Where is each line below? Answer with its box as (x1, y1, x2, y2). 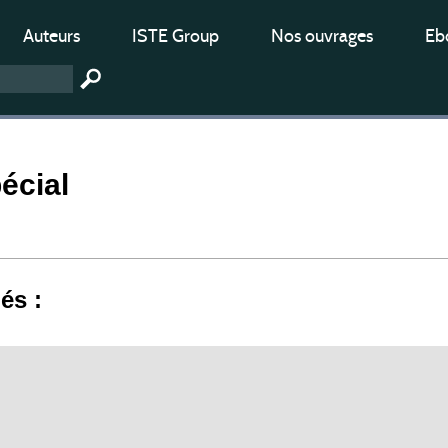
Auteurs (23, 25, 80, 47)
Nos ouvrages (271, 25, 373, 47)
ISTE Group (132, 25, 219, 47)
